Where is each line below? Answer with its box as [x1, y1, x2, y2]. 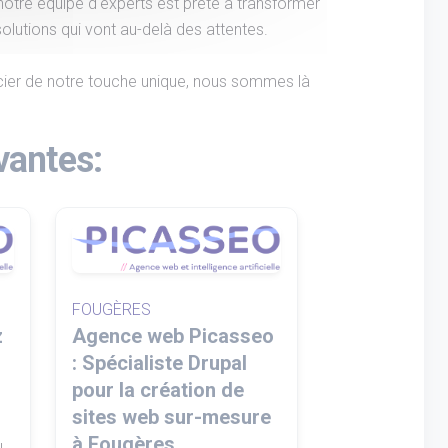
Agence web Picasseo [72, 323, 274, 348]
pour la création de [72, 377, 244, 402]
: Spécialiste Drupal [72, 350, 247, 375]
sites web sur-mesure [72, 404, 271, 429]
